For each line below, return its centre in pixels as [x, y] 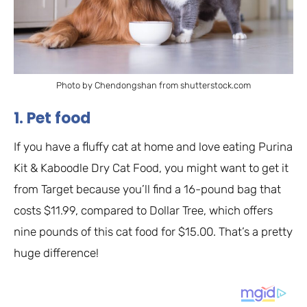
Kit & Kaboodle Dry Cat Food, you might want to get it [151, 168]
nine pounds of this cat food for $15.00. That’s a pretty [153, 231]
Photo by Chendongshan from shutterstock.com [153, 86]
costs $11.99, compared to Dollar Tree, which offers [143, 210]
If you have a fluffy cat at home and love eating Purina [153, 146]
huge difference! [56, 253]
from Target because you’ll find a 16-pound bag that [147, 189]
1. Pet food [52, 118]
